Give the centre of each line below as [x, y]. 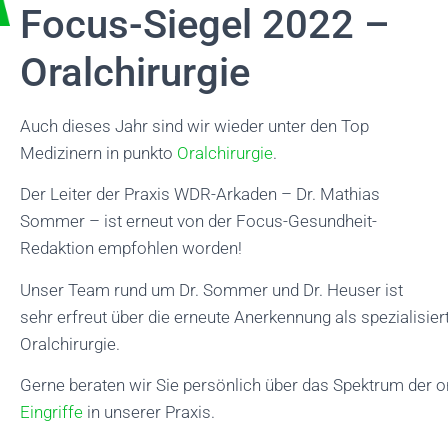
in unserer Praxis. [149, 412]
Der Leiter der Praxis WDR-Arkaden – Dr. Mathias [200, 194]
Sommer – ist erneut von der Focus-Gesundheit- [198, 221]
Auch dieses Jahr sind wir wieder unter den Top [194, 125]
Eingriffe [51, 412]
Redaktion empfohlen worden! [131, 248]
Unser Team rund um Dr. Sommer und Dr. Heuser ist [211, 289]
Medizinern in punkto [98, 152]
